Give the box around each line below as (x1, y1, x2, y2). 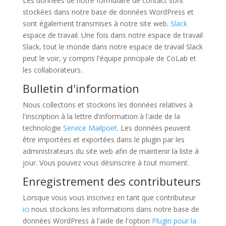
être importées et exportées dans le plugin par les (22, 135, 185, 144)
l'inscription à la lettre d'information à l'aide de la (22, 111, 180, 121)
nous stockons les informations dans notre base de (29, 204, 199, 214)
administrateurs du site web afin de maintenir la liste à (22, 146, 199, 156)
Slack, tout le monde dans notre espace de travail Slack (22, 42, 203, 51)
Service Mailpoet (63, 123, 117, 133)
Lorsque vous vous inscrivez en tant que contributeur (22, 193, 196, 202)
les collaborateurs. (22, 65, 82, 75)
